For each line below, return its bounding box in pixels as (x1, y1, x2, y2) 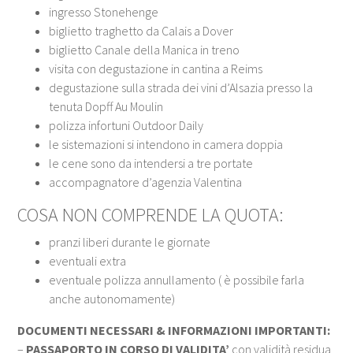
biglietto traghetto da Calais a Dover (49, 22, 234, 39)
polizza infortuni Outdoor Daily (49, 117, 204, 133)
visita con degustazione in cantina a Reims (49, 60, 263, 76)
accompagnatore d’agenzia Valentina (49, 173, 243, 190)
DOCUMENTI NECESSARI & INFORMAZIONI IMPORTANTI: (17, 321, 331, 338)
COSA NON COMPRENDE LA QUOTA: (17, 202, 284, 227)
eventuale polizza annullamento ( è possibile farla (49, 271, 305, 288)
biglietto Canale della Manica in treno (49, 41, 240, 58)
